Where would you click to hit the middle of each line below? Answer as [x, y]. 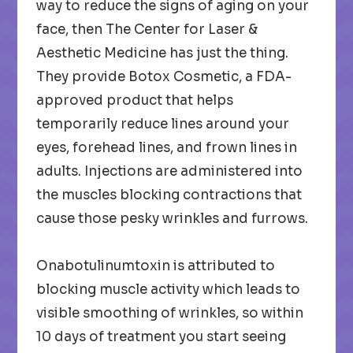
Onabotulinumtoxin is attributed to [156, 266]
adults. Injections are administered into [170, 171]
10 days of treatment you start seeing [162, 337]
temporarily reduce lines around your [163, 124]
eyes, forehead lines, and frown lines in [167, 148]
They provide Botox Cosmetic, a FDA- [164, 77]
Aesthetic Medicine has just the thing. [163, 53]
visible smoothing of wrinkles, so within [170, 313]
